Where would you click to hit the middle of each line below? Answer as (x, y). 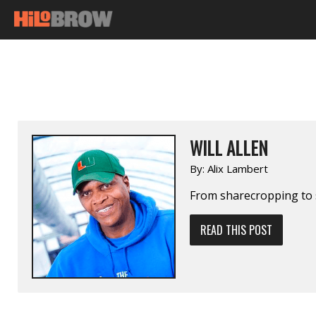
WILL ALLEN (229, 147)
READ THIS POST (236, 230)
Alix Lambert (238, 168)
